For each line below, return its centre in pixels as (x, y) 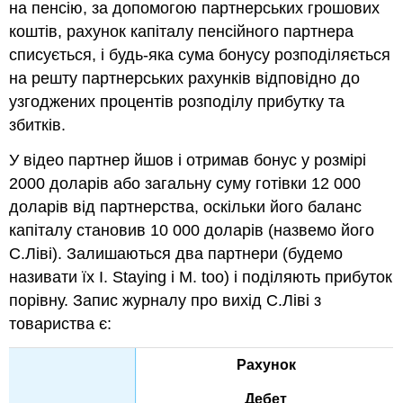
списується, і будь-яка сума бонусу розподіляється (200, 55)
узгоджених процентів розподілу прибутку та (177, 102)
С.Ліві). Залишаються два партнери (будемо (176, 253)
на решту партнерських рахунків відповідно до (185, 79)
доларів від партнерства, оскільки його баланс (186, 206)
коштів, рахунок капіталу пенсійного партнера (182, 32)
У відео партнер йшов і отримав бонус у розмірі (188, 160)
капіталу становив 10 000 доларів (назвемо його (192, 230)
